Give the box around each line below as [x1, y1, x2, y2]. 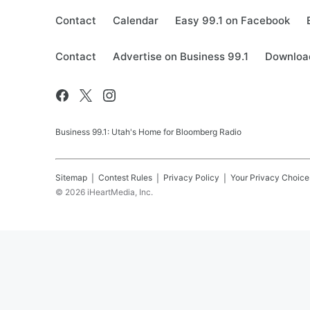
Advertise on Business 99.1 [113, 50, 248, 63]
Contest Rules [98, 172, 152, 183]
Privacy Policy [163, 172, 219, 183]
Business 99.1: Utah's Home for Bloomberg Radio [55, 127, 241, 137]
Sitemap [55, 172, 87, 183]
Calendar [113, 14, 158, 27]
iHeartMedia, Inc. [87, 187, 153, 197]
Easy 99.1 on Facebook [175, 14, 290, 27]
